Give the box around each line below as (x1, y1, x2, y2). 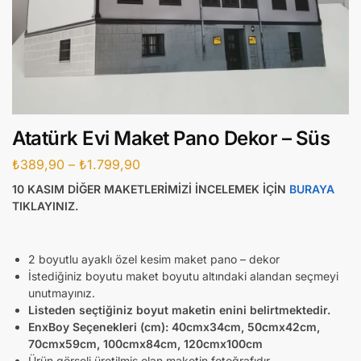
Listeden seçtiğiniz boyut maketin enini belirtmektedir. (28, 302, 334, 317)
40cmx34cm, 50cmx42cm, (172, 319, 320, 334)
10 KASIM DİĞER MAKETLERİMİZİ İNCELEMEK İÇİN (12, 181, 289, 196)
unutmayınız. (28, 285, 95, 300)
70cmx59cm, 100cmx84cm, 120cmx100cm (28, 336, 263, 351)
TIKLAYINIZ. (12, 198, 78, 213)
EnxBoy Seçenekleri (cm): (28, 319, 172, 334)
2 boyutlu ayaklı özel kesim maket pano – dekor (28, 251, 280, 266)
